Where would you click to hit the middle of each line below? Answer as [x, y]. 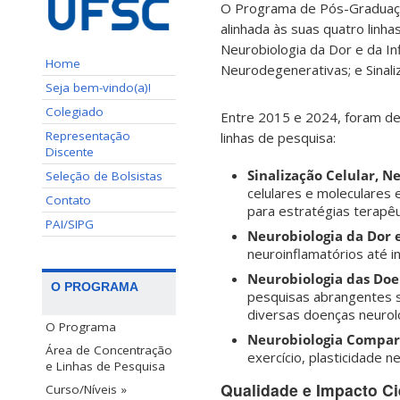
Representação [88, 135]
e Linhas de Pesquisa [105, 366]
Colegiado [75, 111]
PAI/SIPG [70, 224]
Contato [68, 200]
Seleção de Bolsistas [104, 175]
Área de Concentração [109, 350]
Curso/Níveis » [86, 389]
